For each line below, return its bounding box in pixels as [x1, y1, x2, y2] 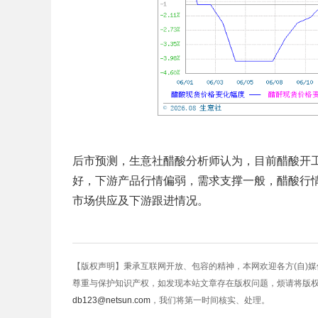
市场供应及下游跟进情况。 [72, 194, 209, 207]
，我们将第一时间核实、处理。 [150, 295, 270, 305]
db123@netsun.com [72, 295, 150, 305]
